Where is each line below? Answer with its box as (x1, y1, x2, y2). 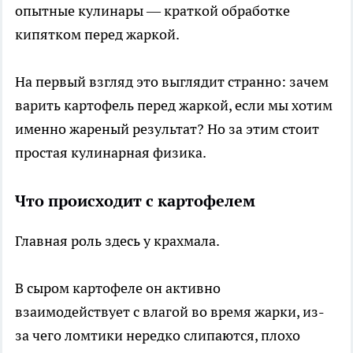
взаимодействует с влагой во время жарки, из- (15, 302, 325, 321)
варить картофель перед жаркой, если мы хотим (15, 95, 333, 114)
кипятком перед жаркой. (15, 24, 180, 43)
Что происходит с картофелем (15, 190, 255, 211)
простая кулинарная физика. (15, 143, 206, 162)
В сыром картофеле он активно (15, 278, 221, 297)
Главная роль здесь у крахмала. (15, 231, 220, 250)
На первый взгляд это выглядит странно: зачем (15, 72, 329, 91)
